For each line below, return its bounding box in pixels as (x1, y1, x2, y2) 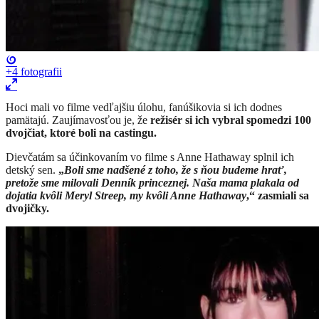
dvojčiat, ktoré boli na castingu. (6, 126, 157, 139)
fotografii (18, 65, 62, 78)
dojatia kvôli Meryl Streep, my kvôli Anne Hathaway (6, 189, 246, 202)
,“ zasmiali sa (246, 189, 309, 202)
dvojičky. (6, 202, 49, 214)
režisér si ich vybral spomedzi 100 (150, 113, 311, 126)
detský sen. (6, 163, 58, 176)
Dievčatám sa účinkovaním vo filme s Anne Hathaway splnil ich (6, 150, 294, 163)
